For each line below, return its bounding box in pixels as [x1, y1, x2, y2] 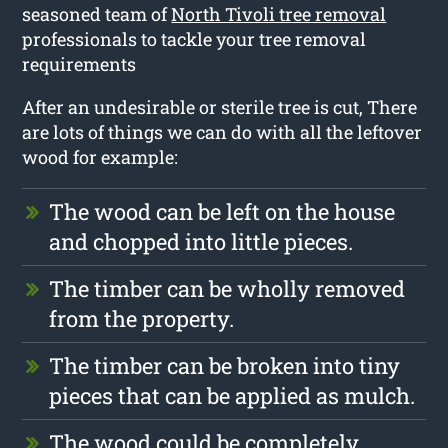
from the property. [49, 303, 235, 333]
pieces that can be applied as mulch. [49, 380, 416, 410]
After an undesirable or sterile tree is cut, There [22, 94, 418, 119]
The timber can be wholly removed [49, 273, 406, 303]
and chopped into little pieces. [49, 226, 354, 256]
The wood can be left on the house [49, 196, 396, 226]
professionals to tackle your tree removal [22, 26, 367, 51]
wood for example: [22, 144, 179, 169]
